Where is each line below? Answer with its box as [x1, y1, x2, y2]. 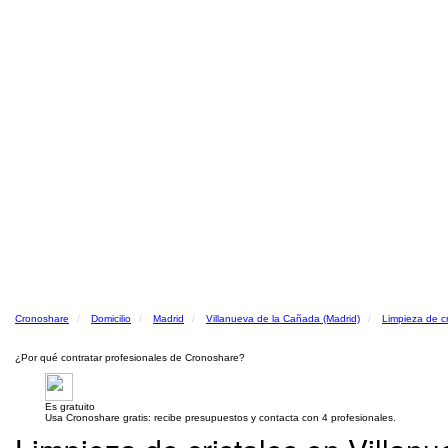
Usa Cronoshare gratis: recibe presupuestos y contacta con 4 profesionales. [45, 412, 396, 423]
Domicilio [91, 313, 131, 324]
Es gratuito [45, 401, 95, 412]
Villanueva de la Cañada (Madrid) [206, 313, 360, 324]
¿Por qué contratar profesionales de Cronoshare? [15, 352, 245, 363]
